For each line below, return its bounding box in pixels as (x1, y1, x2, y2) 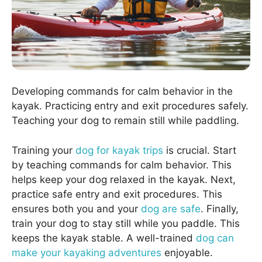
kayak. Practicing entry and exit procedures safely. (12, 100, 249, 112)
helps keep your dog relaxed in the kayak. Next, (12, 173, 236, 185)
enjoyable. (161, 246, 213, 258)
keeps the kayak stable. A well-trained (12, 232, 196, 244)
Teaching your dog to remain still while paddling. (12, 115, 239, 127)
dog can (196, 232, 234, 244)
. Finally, (201, 202, 239, 215)
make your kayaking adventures (12, 246, 161, 258)
